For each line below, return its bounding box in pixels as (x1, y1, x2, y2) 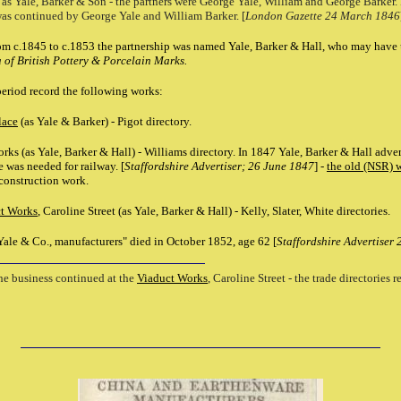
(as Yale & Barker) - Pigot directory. (18, 115, 192, 128)
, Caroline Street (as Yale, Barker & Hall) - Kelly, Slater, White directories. (38, 204, 393, 218)
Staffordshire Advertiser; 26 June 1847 (124, 159, 314, 173)
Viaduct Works (137, 271, 208, 285)
